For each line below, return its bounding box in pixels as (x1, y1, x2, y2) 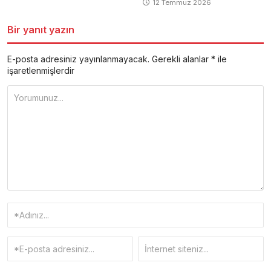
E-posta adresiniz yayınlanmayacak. (7, 53, 149, 64)
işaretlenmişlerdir (7, 65, 74, 76)
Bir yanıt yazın (7, 23, 74, 36)
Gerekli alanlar (152, 53, 211, 64)
